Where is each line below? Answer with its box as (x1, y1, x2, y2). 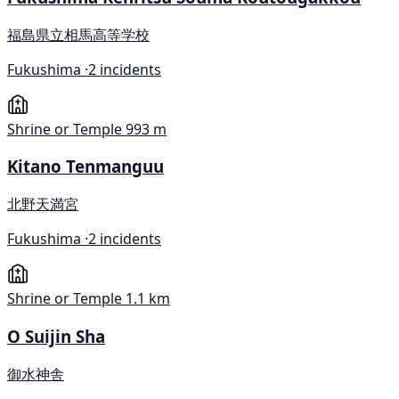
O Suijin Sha (7, 324, 105, 347)
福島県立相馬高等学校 (7, 24, 150, 45)
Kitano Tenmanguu (7, 155, 164, 178)
